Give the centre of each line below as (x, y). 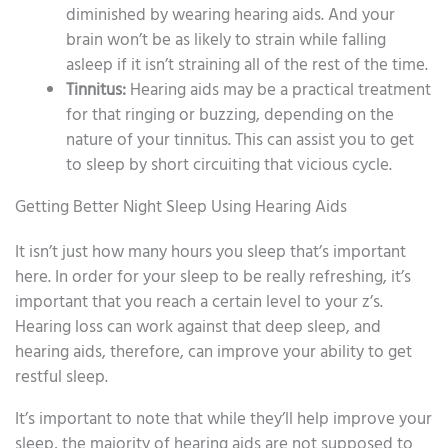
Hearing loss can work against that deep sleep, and (198, 327)
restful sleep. (61, 377)
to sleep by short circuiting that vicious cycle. (229, 165)
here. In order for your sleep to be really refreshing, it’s (213, 277)
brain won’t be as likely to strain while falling (226, 40)
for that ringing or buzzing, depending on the (230, 115)
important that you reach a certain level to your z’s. (199, 302)
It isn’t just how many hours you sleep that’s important (210, 252)
